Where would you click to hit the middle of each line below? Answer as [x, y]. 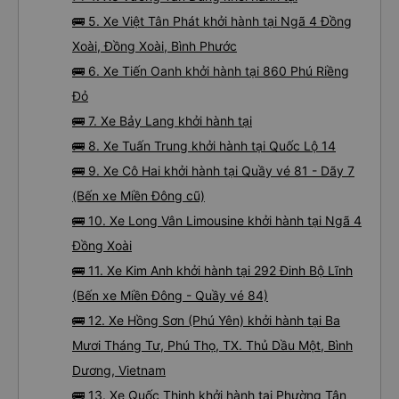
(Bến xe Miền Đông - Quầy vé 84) [170, 295]
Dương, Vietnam [119, 370]
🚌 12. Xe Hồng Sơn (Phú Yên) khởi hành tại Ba [206, 320]
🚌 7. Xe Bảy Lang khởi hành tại [162, 121]
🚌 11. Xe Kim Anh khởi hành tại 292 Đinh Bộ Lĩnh [212, 270]
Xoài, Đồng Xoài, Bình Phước [155, 46]
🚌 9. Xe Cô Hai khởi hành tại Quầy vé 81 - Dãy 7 [213, 171]
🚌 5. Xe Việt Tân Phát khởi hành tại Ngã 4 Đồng [212, 21]
